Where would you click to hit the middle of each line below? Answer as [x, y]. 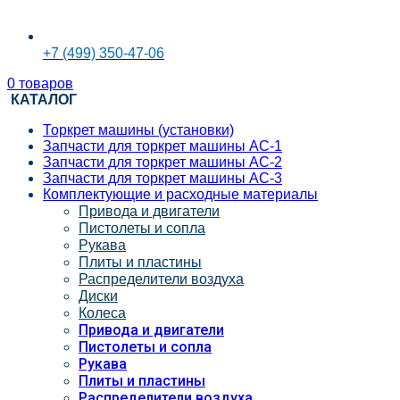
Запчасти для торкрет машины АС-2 [162, 162]
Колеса [102, 312]
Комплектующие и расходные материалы [180, 194]
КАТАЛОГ [44, 99]
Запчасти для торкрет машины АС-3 [162, 178]
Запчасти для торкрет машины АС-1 [162, 146]
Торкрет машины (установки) [138, 129]
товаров [46, 83]
